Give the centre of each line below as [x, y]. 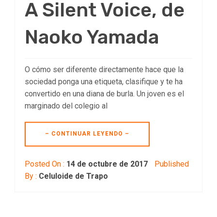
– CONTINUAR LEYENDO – [87, 134]
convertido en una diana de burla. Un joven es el [104, 94]
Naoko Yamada [92, 37]
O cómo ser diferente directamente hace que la [104, 70]
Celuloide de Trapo [73, 176]
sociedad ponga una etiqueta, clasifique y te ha [104, 82]
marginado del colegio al [66, 106]
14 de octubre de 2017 [107, 164]
